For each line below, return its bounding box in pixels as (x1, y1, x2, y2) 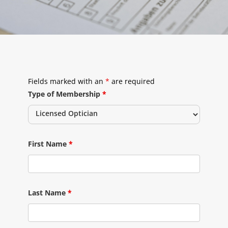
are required (109, 76, 155, 86)
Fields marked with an (27, 76, 105, 86)
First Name (27, 139, 69, 149)
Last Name (27, 188, 68, 197)
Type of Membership (27, 89, 102, 99)
